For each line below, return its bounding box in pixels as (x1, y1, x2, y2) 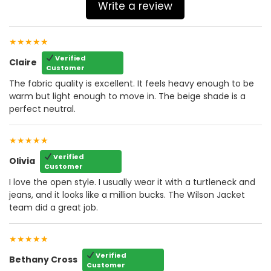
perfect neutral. (9, 102, 76, 115)
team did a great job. (9, 201, 98, 214)
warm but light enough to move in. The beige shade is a (9, 90, 246, 102)
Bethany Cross (9, 253, 77, 266)
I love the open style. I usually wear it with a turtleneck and (9, 175, 255, 188)
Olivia (9, 155, 35, 168)
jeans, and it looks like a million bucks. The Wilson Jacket (9, 188, 245, 201)
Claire (9, 56, 37, 69)
